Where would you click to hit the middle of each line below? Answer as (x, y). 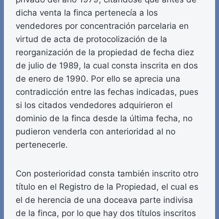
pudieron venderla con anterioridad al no (96, 132)
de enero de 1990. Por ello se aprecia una (98, 79)
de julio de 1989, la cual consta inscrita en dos (107, 66)
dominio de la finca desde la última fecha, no (104, 119)
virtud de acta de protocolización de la (91, 39)
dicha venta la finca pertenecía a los (87, 13)
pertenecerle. (42, 145)
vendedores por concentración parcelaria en (102, 26)
